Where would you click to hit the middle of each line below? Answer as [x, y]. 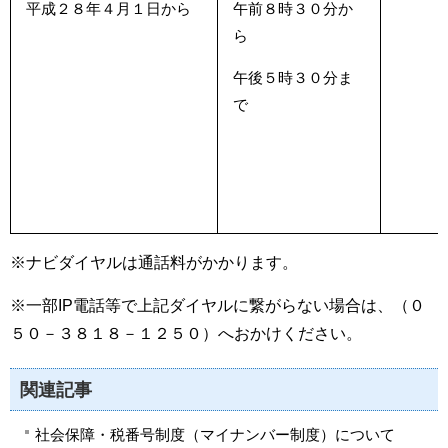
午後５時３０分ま [293, 77]
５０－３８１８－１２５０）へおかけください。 [186, 333]
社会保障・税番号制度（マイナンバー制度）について [215, 434]
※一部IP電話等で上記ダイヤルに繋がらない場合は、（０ [217, 305]
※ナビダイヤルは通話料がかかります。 [154, 262]
